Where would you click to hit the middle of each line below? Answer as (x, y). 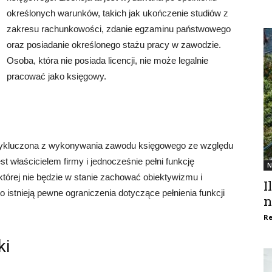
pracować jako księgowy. (56, 76)
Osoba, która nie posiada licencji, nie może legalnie (107, 61)
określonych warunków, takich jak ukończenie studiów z (117, 13)
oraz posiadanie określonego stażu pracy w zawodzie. (114, 45)
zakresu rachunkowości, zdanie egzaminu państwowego (119, 29)
